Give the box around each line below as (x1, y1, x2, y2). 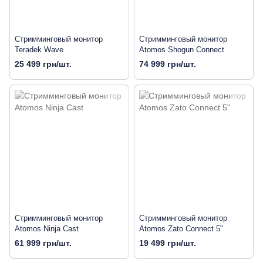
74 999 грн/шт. (139, 59, 196, 69)
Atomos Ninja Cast (15, 224, 79, 234)
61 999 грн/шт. (15, 238, 72, 248)
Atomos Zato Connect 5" (139, 224, 223, 234)
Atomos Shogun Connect (139, 45, 224, 55)
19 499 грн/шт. (139, 238, 196, 248)
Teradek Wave (15, 45, 63, 55)
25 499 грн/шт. (15, 59, 72, 69)
